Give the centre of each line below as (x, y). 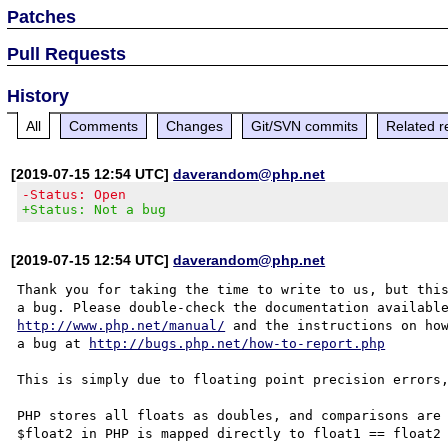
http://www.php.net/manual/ (121, 325)
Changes (195, 125)
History (38, 95)
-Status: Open (74, 194)
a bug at (53, 343)
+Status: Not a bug (94, 209)
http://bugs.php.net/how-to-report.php (237, 343)
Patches (42, 16)
